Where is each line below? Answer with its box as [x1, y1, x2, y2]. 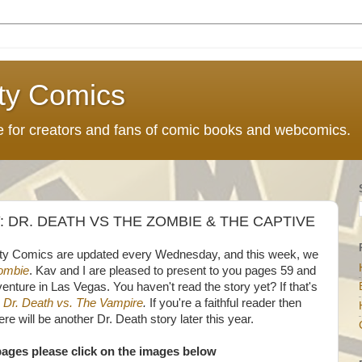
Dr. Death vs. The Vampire [3, 297, 143, 309]
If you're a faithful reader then [149, 297, 301, 309]
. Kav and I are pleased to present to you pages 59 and [29, 264, 316, 277]
